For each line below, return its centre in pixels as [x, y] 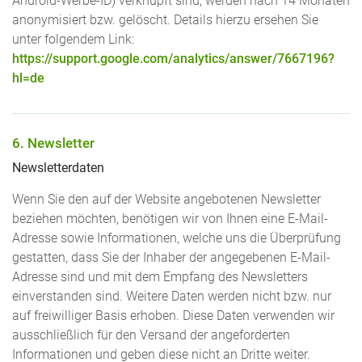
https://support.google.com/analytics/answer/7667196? [173, 59]
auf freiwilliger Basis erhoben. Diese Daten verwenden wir [173, 316]
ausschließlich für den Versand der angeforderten [151, 336]
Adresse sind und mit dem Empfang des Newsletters [160, 278]
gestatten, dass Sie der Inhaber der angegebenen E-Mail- [171, 258]
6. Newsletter [53, 143]
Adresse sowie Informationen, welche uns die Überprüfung [177, 239]
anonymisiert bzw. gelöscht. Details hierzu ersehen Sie [165, 20]
